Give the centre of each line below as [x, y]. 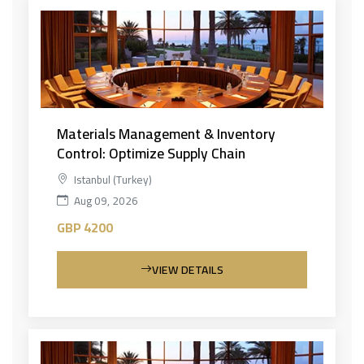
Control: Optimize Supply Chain [151, 153]
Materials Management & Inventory [166, 133]
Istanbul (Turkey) [112, 179]
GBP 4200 [85, 227]
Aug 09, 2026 [105, 200]
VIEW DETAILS [188, 269]
